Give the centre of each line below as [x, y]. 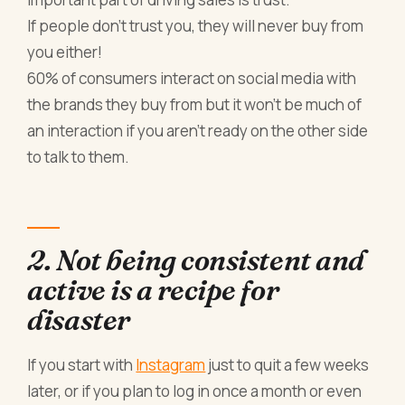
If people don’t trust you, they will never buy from [196, 26]
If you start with [82, 364]
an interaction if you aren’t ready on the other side [198, 131]
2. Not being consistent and [196, 260]
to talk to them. [79, 157]
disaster [79, 320]
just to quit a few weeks [287, 364]
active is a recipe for [153, 290]
